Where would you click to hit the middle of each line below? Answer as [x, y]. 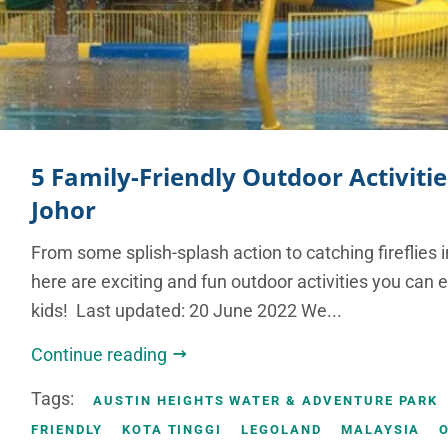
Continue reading [101, 355]
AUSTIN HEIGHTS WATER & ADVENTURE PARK [266, 401]
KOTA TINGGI [172, 430]
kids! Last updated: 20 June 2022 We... [187, 311]
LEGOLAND [281, 430]
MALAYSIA [380, 430]
